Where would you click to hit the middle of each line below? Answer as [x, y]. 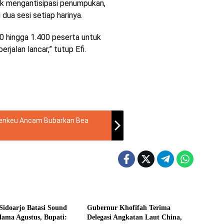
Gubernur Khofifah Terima [128, 208]
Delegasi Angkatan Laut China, [134, 217]
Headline [106, 188]
